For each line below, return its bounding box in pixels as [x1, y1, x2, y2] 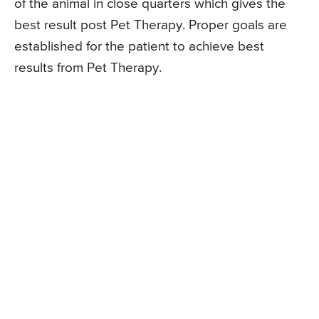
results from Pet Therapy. [14, 61, 162, 75]
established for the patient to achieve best [14, 39, 264, 53]
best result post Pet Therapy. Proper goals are [14, 18, 287, 32]
